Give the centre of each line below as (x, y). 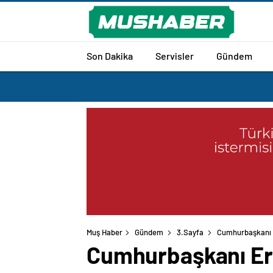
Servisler (175, 55)
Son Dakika (110, 55)
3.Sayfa (190, 232)
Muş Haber (105, 232)
